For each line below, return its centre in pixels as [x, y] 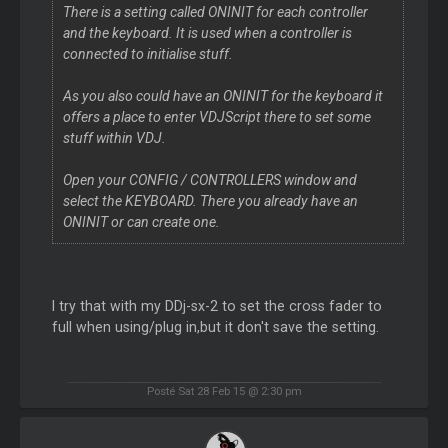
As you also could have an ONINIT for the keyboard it [222, 95]
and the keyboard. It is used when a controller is [207, 32]
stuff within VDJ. [114, 137]
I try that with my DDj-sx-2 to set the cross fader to [216, 305]
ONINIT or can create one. [141, 221]
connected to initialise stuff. [147, 53]
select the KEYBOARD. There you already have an [210, 200]
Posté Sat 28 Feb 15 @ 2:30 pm [224, 391]
